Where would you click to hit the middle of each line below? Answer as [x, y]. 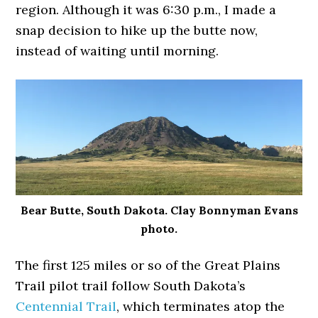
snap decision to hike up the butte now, [137, 31]
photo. [159, 229]
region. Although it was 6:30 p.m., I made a [146, 10]
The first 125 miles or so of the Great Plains [148, 265]
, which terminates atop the [201, 307]
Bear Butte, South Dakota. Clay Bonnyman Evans [159, 210]
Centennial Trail [66, 307]
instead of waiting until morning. [117, 51]
